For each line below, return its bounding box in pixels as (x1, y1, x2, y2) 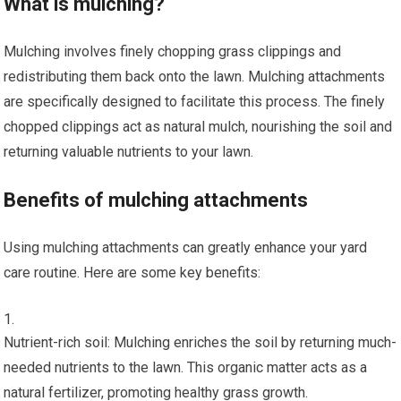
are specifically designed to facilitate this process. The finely (4, 92, 386, 110)
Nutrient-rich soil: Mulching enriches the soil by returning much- (4, 333, 397, 351)
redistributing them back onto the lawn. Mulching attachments (4, 67, 386, 85)
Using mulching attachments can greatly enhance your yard (4, 238, 368, 256)
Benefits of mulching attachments (4, 188, 309, 211)
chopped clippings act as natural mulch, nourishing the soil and (4, 117, 393, 135)
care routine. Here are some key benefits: (4, 263, 261, 281)
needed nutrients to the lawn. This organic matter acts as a (4, 358, 368, 376)
